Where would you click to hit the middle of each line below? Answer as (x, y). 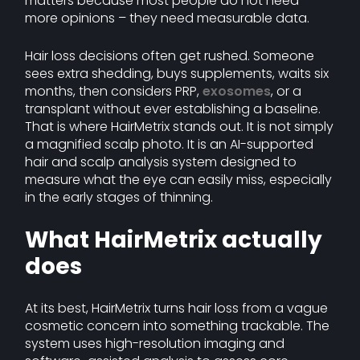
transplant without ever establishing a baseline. (173, 109)
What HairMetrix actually (174, 240)
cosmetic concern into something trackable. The (178, 326)
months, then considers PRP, (114, 91)
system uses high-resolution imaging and (155, 344)
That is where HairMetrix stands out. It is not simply (180, 127)
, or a (286, 91)
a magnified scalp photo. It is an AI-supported (170, 144)
